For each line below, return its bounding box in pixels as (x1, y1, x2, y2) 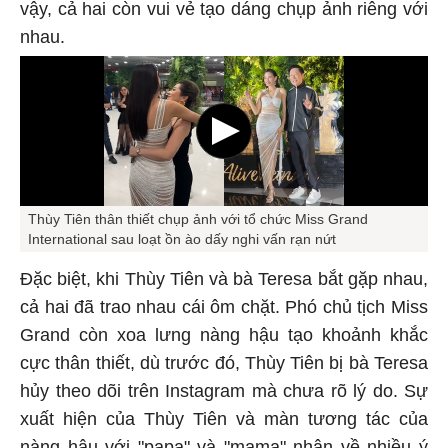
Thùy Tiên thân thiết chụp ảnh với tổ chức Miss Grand (28, 211, 368, 228)
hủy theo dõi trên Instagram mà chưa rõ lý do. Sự (20, 381, 428, 402)
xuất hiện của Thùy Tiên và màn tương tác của (20, 409, 428, 430)
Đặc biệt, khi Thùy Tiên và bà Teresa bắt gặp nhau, (20, 269, 428, 290)
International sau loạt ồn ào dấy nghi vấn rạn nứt (28, 231, 336, 248)
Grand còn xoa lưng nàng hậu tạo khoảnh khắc (20, 325, 428, 346)
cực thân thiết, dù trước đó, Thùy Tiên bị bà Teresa (20, 353, 428, 374)
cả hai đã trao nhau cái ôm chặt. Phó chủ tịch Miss (20, 297, 428, 318)
